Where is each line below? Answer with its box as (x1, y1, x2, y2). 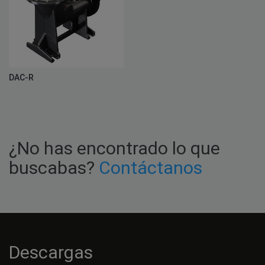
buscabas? (9, 157, 99, 178)
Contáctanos (99, 157, 202, 178)
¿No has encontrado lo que (9, 137, 220, 159)
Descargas (9, 241, 93, 263)
